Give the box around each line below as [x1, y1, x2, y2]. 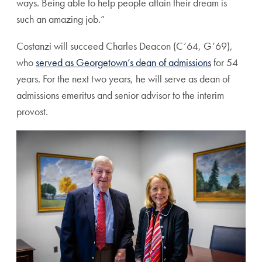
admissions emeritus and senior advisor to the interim [16, 88, 224, 102]
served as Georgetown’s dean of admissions [36, 56, 211, 69]
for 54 [211, 56, 238, 69]
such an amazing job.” [16, 12, 105, 26]
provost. [16, 105, 48, 118]
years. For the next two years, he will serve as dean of [16, 72, 230, 85]
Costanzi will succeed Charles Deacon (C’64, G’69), [16, 39, 233, 53]
